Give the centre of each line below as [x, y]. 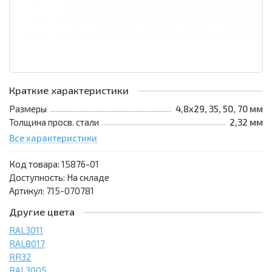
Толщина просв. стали [54, 122]
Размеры [28, 109]
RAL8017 [27, 244]
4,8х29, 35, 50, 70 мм [219, 109]
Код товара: [35, 164]
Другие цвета [42, 212]
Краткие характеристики [69, 90]
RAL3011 [26, 230]
